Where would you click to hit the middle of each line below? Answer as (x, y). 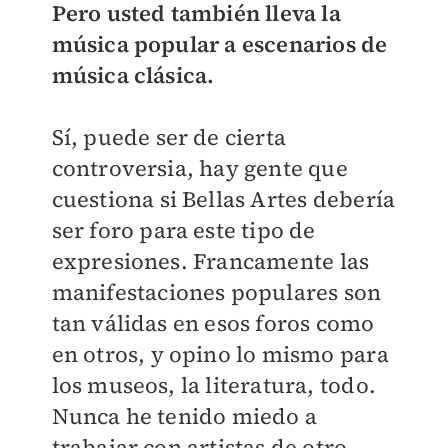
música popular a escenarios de (219, 44)
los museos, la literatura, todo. (213, 385)
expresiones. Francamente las (210, 261)
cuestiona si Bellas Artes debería (223, 199)
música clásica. (133, 75)
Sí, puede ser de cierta (169, 137)
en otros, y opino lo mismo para (220, 354)
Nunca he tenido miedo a (184, 416)
